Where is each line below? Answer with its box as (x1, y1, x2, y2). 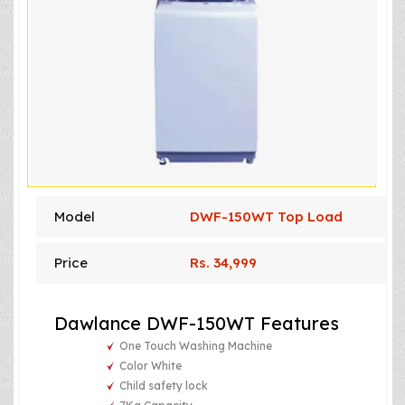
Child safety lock (119, 378, 209, 392)
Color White (119, 358, 183, 372)
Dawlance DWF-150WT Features (54, 311, 339, 334)
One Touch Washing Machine (119, 338, 273, 353)
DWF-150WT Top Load (190, 207, 343, 225)
